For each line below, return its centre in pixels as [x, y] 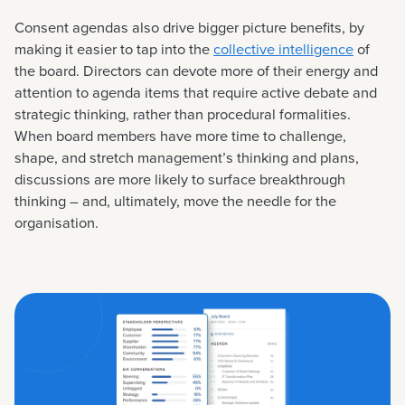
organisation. [57, 222]
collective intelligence [283, 49]
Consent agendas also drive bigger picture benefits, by [189, 27]
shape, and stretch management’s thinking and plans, [187, 157]
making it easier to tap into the [114, 49]
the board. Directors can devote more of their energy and [196, 71]
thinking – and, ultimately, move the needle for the [175, 201]
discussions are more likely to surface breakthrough [180, 179]
